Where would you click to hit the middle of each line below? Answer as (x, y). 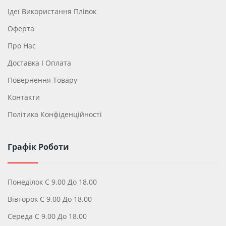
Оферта (21, 28)
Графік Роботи (38, 147)
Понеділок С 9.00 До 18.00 (52, 182)
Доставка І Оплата (39, 63)
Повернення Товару (42, 80)
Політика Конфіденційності (55, 114)
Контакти (24, 97)
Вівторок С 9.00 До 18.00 (50, 199)
